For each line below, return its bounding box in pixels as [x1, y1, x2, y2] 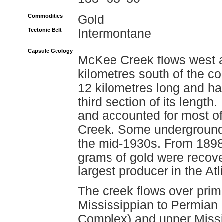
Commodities [28, 13, 63, 19]
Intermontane [78, 27, 151, 40]
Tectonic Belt [28, 27, 62, 33]
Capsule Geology [28, 48, 73, 54]
